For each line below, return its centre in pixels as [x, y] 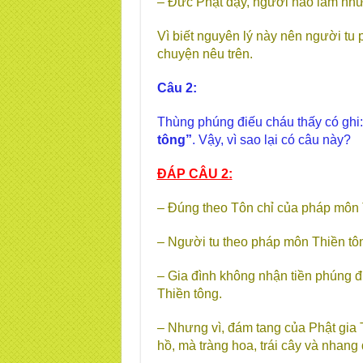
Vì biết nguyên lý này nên [229, 36]
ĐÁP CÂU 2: [194, 174]
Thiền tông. [189, 294]
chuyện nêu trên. [205, 54]
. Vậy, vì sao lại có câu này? [271, 140]
